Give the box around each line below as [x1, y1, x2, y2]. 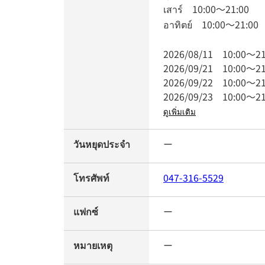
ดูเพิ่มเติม [163, 108, 196, 117]
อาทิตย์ [163, 17, 202, 31]
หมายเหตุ [73, 238, 112, 252]
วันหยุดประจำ [73, 137, 130, 151]
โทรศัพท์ [73, 170, 109, 185]
